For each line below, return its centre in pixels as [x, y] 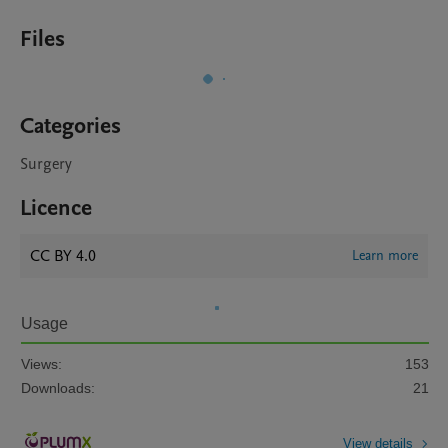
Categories [70, 126]
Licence [56, 208]
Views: [41, 364]
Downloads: [58, 388]
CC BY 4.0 [63, 256]
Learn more [385, 255]
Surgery [46, 164]
